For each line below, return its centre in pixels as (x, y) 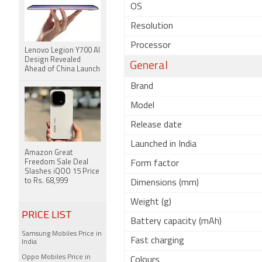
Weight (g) (151, 202)
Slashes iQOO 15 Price (62, 172)
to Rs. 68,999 (46, 181)
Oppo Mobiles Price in (56, 257)
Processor (151, 46)
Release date (156, 125)
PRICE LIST (47, 216)
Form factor (155, 164)
